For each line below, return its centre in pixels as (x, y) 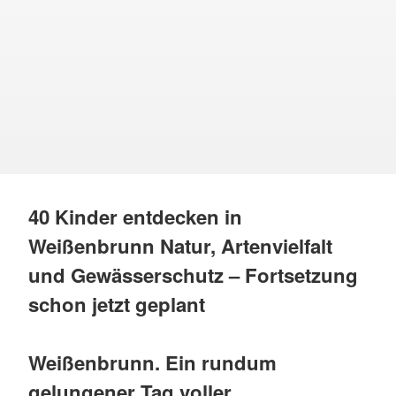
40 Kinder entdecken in (135, 217)
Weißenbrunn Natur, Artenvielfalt (180, 246)
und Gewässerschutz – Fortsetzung (193, 275)
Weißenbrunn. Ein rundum (152, 363)
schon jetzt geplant (117, 305)
